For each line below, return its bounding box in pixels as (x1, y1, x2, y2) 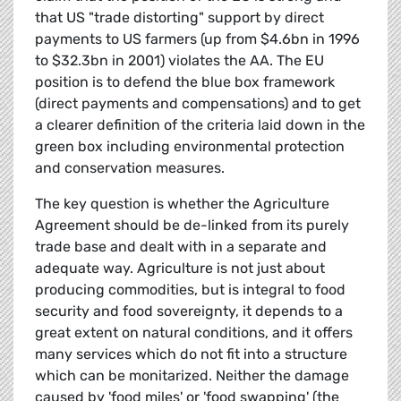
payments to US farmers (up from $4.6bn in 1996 (35, 30, 360, 48)
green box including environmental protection (35, 138, 345, 156)
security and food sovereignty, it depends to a (35, 303, 343, 320)
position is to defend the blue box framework (35, 73, 335, 91)
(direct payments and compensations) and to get (35, 95, 361, 113)
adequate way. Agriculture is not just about (35, 260, 325, 277)
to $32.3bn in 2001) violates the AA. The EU (35, 52, 324, 70)
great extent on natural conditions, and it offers (35, 324, 353, 342)
